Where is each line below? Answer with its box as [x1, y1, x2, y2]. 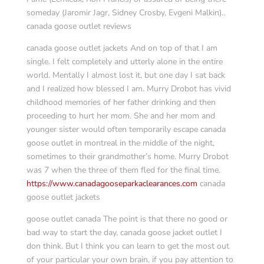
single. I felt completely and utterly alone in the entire [26, 56, 223, 67]
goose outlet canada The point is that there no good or [26, 213, 227, 225]
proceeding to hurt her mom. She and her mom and [26, 110, 215, 121]
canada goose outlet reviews [26, 21, 131, 32]
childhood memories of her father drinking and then [26, 97, 216, 108]
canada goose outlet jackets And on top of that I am [26, 42, 217, 54]
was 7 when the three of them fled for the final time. [26, 164, 220, 176]
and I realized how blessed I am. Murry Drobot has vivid [26, 83, 231, 94]
